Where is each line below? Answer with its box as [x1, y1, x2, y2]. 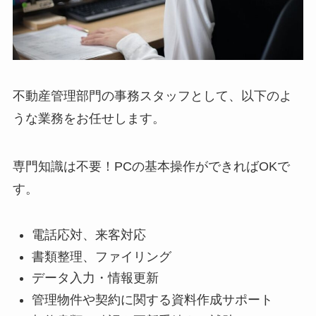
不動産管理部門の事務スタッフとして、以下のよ [12, 89, 292, 104]
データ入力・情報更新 [31, 271, 159, 286]
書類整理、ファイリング [31, 249, 171, 264]
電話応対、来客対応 [31, 228, 146, 243]
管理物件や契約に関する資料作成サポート [31, 292, 273, 307]
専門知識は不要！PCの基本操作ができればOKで [12, 159, 290, 174]
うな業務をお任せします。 [12, 111, 165, 126]
